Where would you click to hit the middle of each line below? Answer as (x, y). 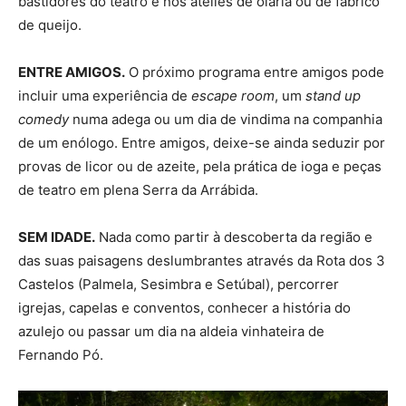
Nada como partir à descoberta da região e (234, 237)
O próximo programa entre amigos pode (255, 72)
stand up (333, 95)
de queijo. (50, 24)
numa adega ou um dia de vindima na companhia (226, 119)
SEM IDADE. (57, 237)
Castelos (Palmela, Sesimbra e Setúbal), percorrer (179, 284)
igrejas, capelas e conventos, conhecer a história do (184, 307)
